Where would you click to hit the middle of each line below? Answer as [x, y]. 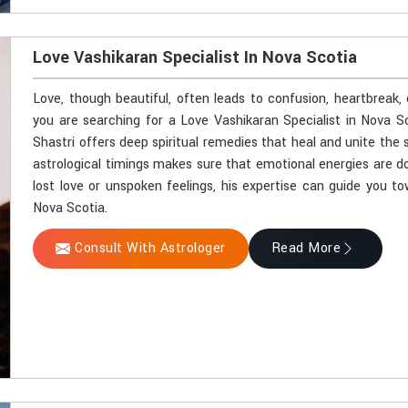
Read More [306, 248]
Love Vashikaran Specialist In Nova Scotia [195, 58]
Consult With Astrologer [150, 248]
